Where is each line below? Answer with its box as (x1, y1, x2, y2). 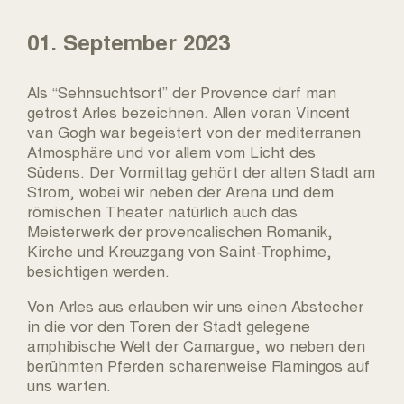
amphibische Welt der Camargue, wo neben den (27, 333, 365, 356)
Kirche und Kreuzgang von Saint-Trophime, (27, 238, 332, 262)
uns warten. (27, 372, 111, 396)
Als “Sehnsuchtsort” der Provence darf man (27, 79, 336, 103)
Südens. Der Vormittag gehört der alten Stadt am (27, 159, 375, 182)
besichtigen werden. (27, 258, 170, 281)
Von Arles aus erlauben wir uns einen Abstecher (27, 293, 363, 317)
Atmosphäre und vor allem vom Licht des (27, 139, 316, 162)
